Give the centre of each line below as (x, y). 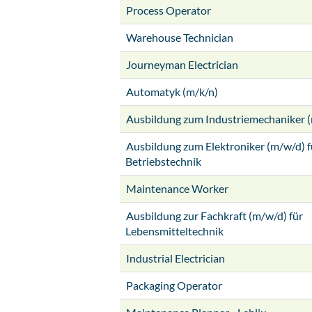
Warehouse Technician (180, 37)
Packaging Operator (174, 285)
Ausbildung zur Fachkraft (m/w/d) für (214, 216)
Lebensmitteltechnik (174, 231)
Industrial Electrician (175, 258)
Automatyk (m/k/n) (172, 92)
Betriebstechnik (163, 161)
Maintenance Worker (177, 188)
